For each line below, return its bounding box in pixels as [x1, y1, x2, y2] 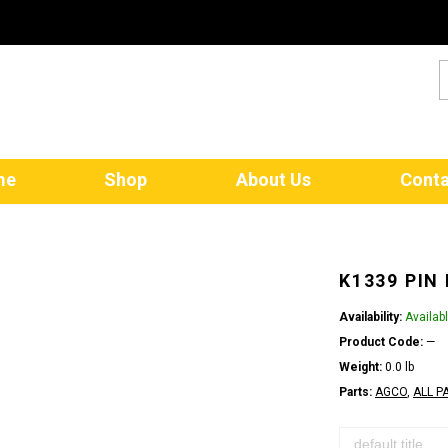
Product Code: [339, 335, 423, 349]
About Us [236, 169, 312, 190]
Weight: [339, 360, 382, 374]
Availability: [339, 310, 402, 324]
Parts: [339, 385, 372, 399]
